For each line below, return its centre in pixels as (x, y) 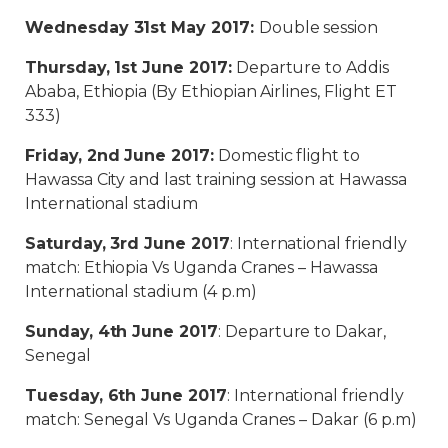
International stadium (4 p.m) (141, 291)
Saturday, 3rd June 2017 (127, 243)
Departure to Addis (310, 67)
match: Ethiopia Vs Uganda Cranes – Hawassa (201, 267)
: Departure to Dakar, (301, 331)
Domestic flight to (286, 155)
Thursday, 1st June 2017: (128, 67)
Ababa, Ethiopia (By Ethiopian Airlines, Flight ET (211, 91)
